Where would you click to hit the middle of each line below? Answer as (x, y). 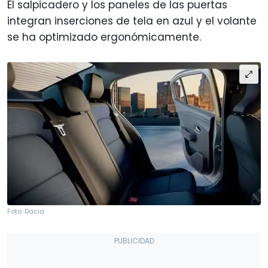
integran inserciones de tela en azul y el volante (132, 21)
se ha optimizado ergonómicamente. (104, 37)
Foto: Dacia (26, 211)
